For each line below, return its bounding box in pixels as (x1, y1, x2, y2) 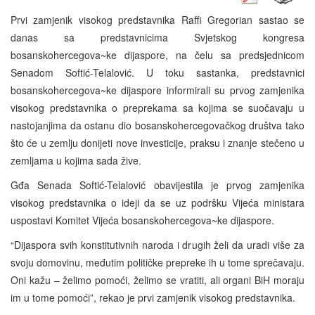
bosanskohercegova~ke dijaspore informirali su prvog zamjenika (11, 82, 304, 97)
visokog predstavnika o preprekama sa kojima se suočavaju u (11, 100, 304, 115)
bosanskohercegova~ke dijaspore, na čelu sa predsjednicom (11, 47, 304, 62)
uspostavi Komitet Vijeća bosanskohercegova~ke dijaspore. (11, 212, 274, 227)
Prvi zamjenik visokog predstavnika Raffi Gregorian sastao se (11, 12, 304, 27)
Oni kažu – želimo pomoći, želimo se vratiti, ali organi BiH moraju (11, 272, 304, 287)
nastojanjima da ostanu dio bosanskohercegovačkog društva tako (11, 117, 304, 132)
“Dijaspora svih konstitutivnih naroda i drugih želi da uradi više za (11, 237, 304, 252)
